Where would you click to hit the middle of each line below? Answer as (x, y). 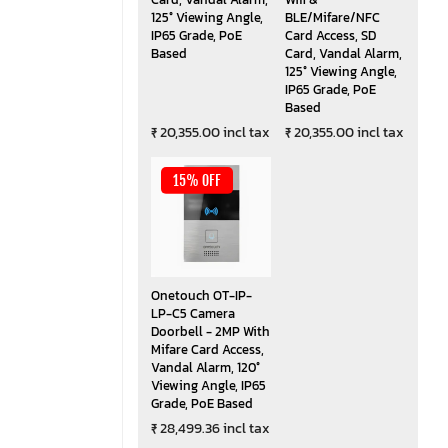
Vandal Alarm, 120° (205, 367)
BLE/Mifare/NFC (332, 17)
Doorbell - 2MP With (210, 331)
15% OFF (196, 180)
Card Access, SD (330, 35)
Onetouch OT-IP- (201, 295)
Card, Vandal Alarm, (343, 53)
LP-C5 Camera (192, 313)
